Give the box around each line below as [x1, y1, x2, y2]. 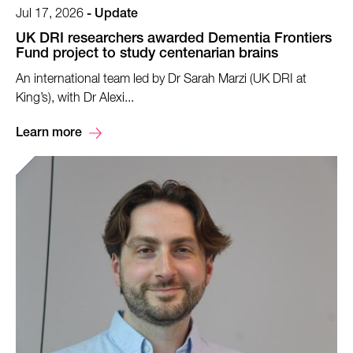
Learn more [16, 127, 82, 140]
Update [95, 8, 138, 21]
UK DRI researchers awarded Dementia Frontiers [16, 32, 332, 46]
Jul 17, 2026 [16, 7, 84, 20]
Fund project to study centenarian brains [16, 46, 278, 61]
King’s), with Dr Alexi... [16, 91, 134, 105]
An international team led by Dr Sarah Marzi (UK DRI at [16, 72, 307, 86]
